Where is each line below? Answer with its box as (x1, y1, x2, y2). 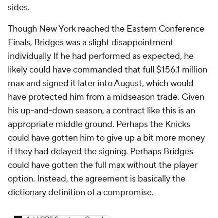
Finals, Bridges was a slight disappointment (8, 37, 174, 48)
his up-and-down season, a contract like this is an (8, 105, 195, 116)
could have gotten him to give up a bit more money (8, 132, 205, 144)
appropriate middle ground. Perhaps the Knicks (8, 119, 190, 130)
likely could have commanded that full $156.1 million (8, 64, 207, 75)
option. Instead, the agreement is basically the (8, 173, 185, 184)
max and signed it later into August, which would (8, 78, 194, 89)
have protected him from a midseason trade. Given (8, 91, 204, 103)
